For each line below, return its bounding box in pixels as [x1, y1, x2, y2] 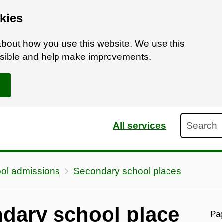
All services [113, 120, 166, 131]
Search [180, 114, 211, 125]
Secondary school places [73, 166, 181, 176]
